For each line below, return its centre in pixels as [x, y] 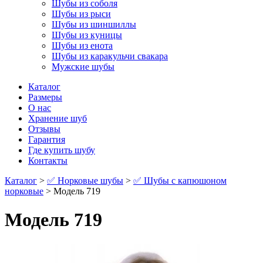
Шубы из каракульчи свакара [110, 56]
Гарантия [47, 139]
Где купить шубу [62, 150]
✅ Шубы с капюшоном [180, 181]
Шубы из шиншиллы [94, 24]
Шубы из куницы [87, 35]
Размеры [45, 97]
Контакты [48, 161]
